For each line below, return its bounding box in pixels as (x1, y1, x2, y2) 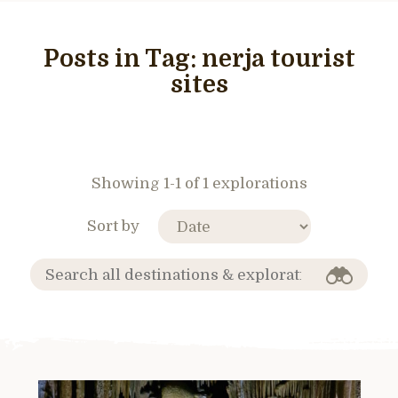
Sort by (87, 217, 139, 235)
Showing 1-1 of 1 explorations (91, 175, 307, 192)
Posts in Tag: (43, 45, 202, 73)
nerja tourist (201, 45, 355, 73)
